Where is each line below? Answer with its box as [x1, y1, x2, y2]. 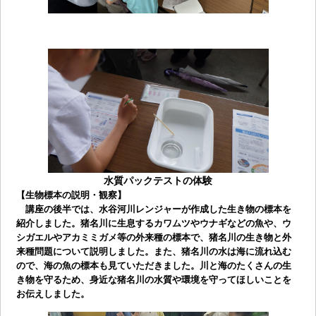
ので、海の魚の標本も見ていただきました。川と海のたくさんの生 [16, 260, 291, 272]
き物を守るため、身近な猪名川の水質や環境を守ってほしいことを [16, 274, 291, 286]
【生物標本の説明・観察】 [16, 190, 126, 201]
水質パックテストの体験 [104, 175, 212, 187]
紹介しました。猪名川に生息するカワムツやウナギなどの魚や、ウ [16, 218, 291, 229]
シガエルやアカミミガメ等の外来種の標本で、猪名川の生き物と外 [16, 232, 291, 243]
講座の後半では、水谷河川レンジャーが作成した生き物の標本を [16, 204, 291, 215]
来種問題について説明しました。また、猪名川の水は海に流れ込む [16, 246, 291, 257]
